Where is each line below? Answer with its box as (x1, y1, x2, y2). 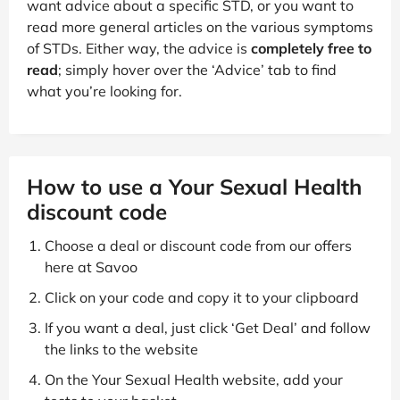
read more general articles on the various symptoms (27, 18, 373, 37)
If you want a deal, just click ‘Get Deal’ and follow (45, 319, 371, 337)
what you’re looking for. (27, 82, 182, 101)
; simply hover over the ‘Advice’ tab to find (58, 61, 337, 79)
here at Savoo (45, 258, 137, 277)
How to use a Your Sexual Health (27, 173, 362, 201)
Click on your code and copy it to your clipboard (45, 288, 359, 307)
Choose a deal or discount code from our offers (45, 237, 352, 255)
